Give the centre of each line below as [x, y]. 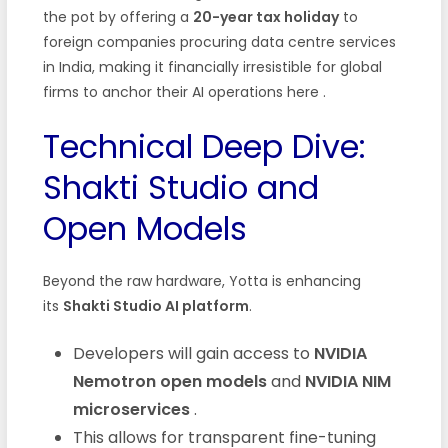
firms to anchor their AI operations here [182, 91]
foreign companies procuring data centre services [219, 41]
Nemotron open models [169, 381]
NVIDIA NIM [347, 381]
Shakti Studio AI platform [155, 305]
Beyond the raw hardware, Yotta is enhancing [201, 280]
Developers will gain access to [193, 353]
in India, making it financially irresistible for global [212, 66]
